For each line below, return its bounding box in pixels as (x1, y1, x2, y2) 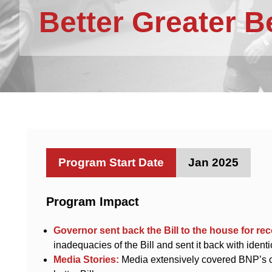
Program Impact (46, 195, 139, 209)
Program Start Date (58, 156, 164, 169)
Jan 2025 (188, 156, 239, 169)
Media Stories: (53, 254, 119, 265)
